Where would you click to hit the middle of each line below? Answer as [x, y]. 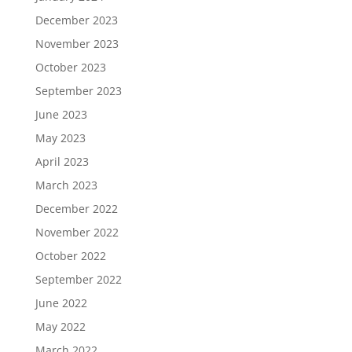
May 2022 [60, 327]
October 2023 [70, 68]
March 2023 [66, 185]
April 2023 [62, 162]
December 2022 [76, 209]
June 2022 [61, 303]
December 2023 [76, 20]
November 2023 [77, 44]
